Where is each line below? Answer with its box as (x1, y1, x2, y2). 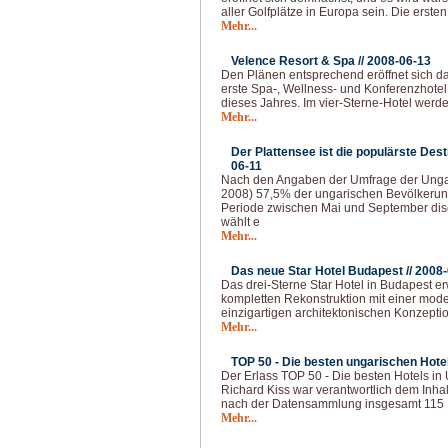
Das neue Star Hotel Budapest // (231, 264, 415, 278)
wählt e (221, 215, 260, 229)
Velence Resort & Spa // (231, 54, 367, 68)
